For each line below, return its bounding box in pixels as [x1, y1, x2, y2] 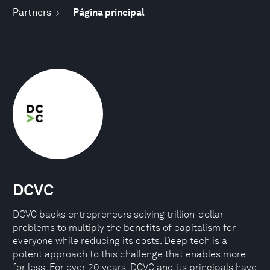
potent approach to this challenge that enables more [13, 248, 246, 260]
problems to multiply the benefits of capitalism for [13, 222, 236, 233]
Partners [13, 7, 51, 18]
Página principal [72, 7, 145, 18]
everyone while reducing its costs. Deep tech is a [13, 235, 227, 246]
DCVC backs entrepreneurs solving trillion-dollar [13, 209, 224, 220]
